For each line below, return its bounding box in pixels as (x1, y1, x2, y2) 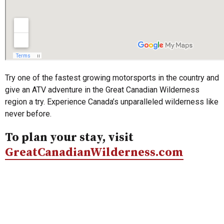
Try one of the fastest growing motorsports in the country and (5, 73, 219, 83)
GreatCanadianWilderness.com (5, 145, 183, 160)
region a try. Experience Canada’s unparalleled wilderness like (5, 97, 218, 107)
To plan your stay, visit (5, 130, 133, 145)
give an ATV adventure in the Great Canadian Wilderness (5, 85, 199, 95)
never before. (5, 109, 51, 119)
